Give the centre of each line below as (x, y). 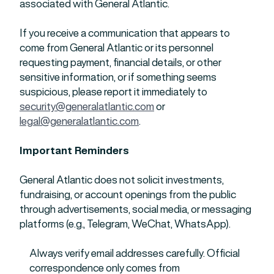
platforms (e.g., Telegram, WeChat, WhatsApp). (125, 224)
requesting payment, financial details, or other (120, 62)
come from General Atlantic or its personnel (117, 47)
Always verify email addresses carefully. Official (135, 253)
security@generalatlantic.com (87, 106)
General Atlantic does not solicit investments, (122, 180)
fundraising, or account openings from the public (128, 194)
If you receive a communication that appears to (125, 33)
